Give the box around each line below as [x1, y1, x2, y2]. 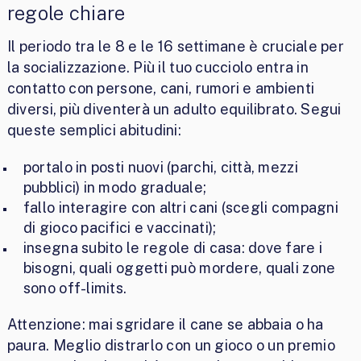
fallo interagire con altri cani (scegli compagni [23, 198, 338, 216]
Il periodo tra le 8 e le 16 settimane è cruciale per [6, 37, 344, 55]
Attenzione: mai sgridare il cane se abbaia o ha [6, 315, 324, 333]
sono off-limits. [23, 279, 127, 297]
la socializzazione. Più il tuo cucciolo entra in [6, 58, 309, 76]
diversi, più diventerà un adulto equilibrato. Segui [6, 100, 342, 118]
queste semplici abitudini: [6, 121, 181, 139]
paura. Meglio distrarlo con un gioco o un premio [6, 336, 335, 354]
